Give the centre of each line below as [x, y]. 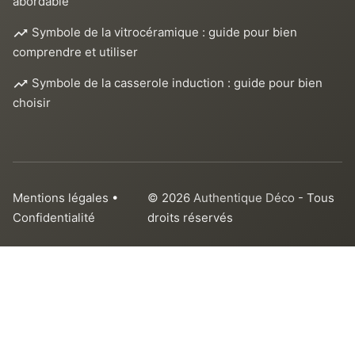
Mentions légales [61, 198]
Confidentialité [54, 218]
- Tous [317, 198]
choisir [32, 103]
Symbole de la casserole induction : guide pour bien [176, 83]
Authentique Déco [246, 198]
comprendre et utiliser [75, 52]
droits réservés [191, 218]
